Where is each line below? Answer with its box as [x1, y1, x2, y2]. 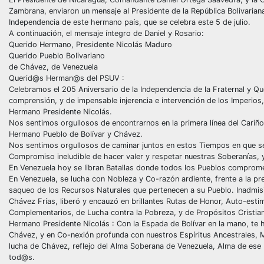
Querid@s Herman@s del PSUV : [9, 73, 124, 82]
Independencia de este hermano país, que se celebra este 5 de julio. [9, 17, 250, 27]
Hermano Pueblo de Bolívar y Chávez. [9, 129, 143, 138]
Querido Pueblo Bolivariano [9, 51, 105, 60]
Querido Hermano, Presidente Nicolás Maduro [9, 39, 172, 49]
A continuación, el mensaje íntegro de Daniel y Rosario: [9, 28, 204, 38]
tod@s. [9, 252, 35, 262]
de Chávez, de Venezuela [9, 62, 98, 71]
